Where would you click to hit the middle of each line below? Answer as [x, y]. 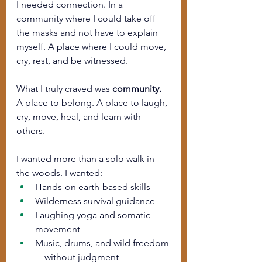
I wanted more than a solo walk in [87, 159]
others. [31, 131]
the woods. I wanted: [59, 173]
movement [58, 229]
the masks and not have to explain [88, 32]
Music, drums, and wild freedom [102, 243]
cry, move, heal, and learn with [80, 117]
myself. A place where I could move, [92, 46]
